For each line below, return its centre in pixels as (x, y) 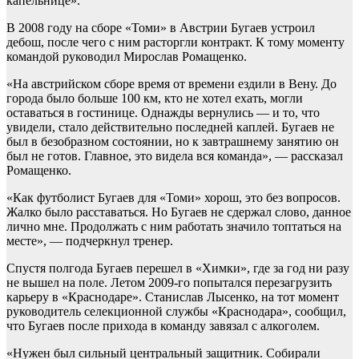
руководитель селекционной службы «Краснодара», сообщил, (176, 312)
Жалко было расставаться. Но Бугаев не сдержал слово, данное (179, 212)
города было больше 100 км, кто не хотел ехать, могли (155, 99)
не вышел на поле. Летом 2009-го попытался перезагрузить (169, 283)
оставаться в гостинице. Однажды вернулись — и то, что (163, 113)
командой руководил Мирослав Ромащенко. (127, 57)
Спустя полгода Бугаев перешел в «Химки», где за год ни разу (178, 268)
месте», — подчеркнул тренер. (90, 241)
